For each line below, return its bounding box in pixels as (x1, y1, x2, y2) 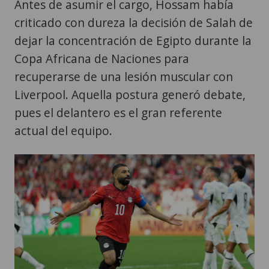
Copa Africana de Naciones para (14, 50, 189, 67)
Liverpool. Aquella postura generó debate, (14, 86, 246, 103)
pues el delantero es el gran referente (14, 104, 222, 121)
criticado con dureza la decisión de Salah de (14, 14, 253, 31)
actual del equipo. (14, 122, 112, 139)
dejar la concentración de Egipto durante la (14, 32, 252, 49)
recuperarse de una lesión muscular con (14, 68, 233, 85)
